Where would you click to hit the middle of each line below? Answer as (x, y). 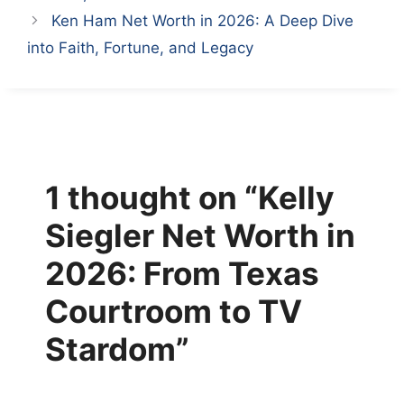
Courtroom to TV (174, 311)
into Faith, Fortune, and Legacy (140, 47)
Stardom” (117, 349)
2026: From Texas (182, 273)
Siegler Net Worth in (200, 235)
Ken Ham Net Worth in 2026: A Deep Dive (203, 20)
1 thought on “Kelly (190, 197)
